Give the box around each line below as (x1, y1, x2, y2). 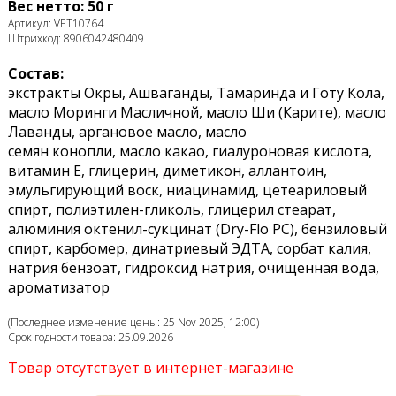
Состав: (7, 64, 64, 84)
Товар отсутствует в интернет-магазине (7, 358, 293, 378)
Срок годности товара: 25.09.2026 (7, 330, 173, 346)
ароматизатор (7, 278, 110, 298)
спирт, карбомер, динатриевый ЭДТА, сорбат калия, (7, 239, 371, 259)
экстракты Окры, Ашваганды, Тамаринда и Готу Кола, (7, 83, 385, 103)
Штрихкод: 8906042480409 (7, 31, 144, 47)
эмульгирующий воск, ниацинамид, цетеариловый (7, 180, 367, 201)
